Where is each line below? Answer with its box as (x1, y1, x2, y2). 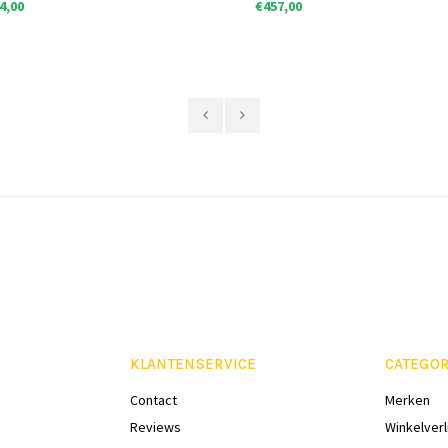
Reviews (129, 418, 181, 436)
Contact (129, 391, 177, 409)
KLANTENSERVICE (129, 355, 257, 373)
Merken (385, 391, 430, 409)
